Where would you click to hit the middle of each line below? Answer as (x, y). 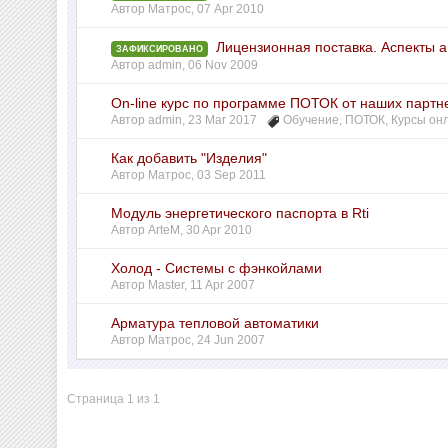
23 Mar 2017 (223, 120)
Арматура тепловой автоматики (215, 323)
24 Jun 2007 (231, 340)
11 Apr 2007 (223, 285)
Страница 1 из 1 (114, 399)
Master (166, 285)
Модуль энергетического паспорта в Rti (240, 213)
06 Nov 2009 (223, 65)
